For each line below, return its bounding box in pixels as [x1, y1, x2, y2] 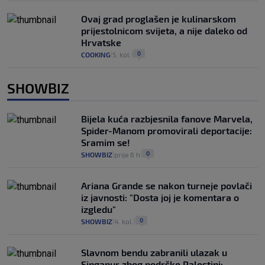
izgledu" [81, 203, 116, 215]
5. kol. [112, 50, 131, 59]
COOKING [81, 50, 111, 59]
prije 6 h [114, 150, 140, 159]
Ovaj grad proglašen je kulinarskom [81, 12, 236, 24]
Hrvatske [81, 36, 121, 48]
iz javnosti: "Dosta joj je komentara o [81, 191, 239, 203]
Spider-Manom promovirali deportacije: [81, 124, 252, 136]
